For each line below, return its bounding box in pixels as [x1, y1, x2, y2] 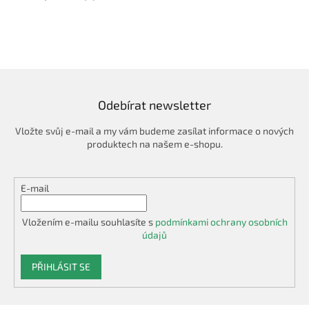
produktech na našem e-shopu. [86, 138, 223, 150]
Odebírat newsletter [98, 97, 211, 113]
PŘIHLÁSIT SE [31, 261, 90, 273]
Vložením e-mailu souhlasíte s [21, 216, 155, 228]
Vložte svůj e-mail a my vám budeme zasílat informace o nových [15, 125, 294, 137]
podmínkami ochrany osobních [154, 216, 288, 228]
